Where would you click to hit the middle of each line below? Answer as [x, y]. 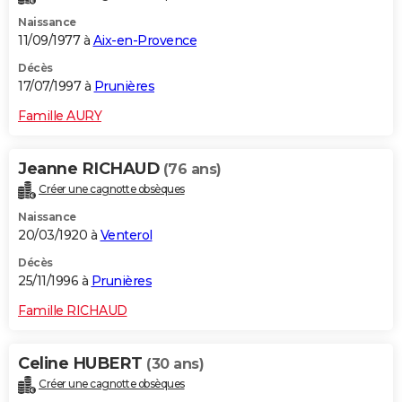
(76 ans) [192, 169]
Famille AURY [60, 115]
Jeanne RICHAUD [91, 168]
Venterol [126, 235]
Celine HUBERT [82, 363]
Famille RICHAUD [73, 310]
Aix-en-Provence [144, 40]
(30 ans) [175, 363]
